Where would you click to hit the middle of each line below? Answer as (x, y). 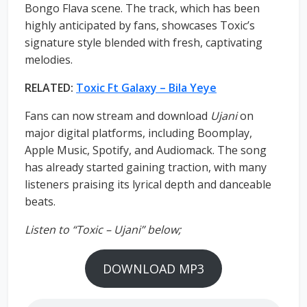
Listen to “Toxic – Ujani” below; (103, 230)
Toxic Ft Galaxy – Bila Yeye (146, 88)
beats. (40, 202)
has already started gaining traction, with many (146, 168)
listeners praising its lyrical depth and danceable (148, 185)
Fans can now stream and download (118, 116)
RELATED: (50, 88)
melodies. (49, 60)
